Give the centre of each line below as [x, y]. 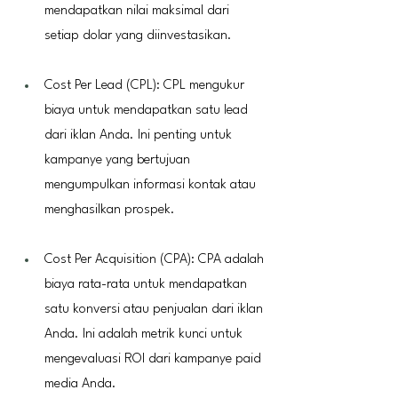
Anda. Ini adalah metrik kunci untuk [145, 334]
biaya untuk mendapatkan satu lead [148, 110]
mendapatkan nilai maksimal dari [139, 11]
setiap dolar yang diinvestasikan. [138, 36]
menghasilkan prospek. [110, 210]
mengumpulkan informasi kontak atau [152, 185]
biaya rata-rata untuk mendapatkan [147, 284]
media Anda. [80, 384]
